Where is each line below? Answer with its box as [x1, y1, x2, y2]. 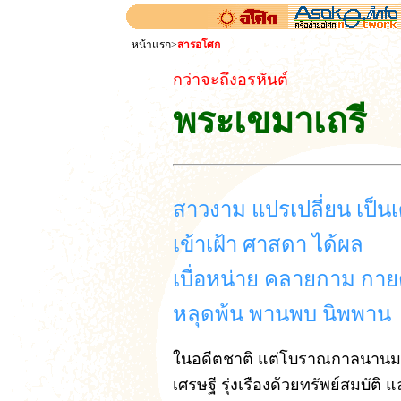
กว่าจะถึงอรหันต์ [173, 71, 288, 89]
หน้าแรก [132, 38, 171, 51]
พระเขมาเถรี [173, 100, 366, 141]
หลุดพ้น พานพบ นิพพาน [173, 303, 391, 326]
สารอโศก [177, 38, 220, 51]
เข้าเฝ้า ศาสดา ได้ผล [173, 233, 363, 256]
